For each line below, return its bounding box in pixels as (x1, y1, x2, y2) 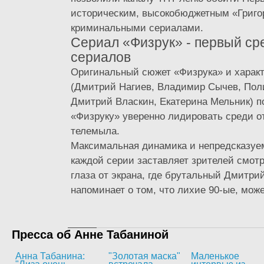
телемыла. (71, 125, 120, 137)
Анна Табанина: (15, 251, 85, 261)
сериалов (71, 49, 131, 65)
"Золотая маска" (108, 251, 180, 261)
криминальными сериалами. (71, 22, 203, 34)
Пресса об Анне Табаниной (12, 228, 169, 241)
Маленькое (191, 251, 239, 261)
